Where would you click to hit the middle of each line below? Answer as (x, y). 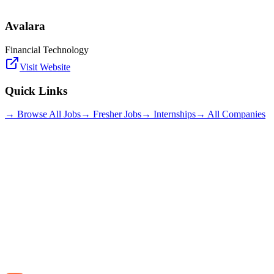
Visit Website (45, 67)
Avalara (25, 26)
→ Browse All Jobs (43, 114)
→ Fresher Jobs (111, 114)
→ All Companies (231, 114)
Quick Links (36, 91)
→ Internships (168, 114)
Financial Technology (47, 50)
